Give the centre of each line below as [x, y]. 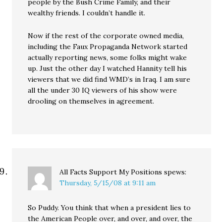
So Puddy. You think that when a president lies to [110, 208]
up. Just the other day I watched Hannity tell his [108, 68]
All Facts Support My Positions [111, 172]
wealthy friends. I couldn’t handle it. [87, 13]
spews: [175, 172]
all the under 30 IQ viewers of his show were [103, 90]
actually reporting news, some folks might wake [108, 57]
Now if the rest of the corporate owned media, [106, 36]
